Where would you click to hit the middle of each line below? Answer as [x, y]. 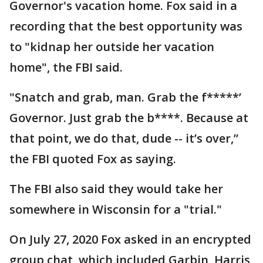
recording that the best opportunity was [126, 26]
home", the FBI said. [68, 67]
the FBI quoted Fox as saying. [93, 159]
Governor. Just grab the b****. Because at [129, 117]
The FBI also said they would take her [116, 188]
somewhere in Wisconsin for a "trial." [116, 209]
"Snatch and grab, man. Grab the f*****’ [125, 97]
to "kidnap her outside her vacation [112, 46]
